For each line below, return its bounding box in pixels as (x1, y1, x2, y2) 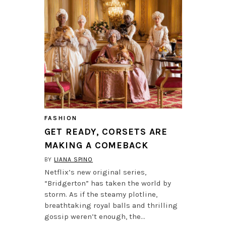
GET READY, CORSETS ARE (44, 126, 168, 137)
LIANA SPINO (54, 155, 93, 163)
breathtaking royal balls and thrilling (44, 200, 178, 210)
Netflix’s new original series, (44, 167, 146, 177)
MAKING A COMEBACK (44, 139, 148, 151)
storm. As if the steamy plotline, (44, 189, 157, 199)
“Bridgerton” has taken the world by (44, 178, 171, 188)
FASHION (44, 114, 78, 122)
